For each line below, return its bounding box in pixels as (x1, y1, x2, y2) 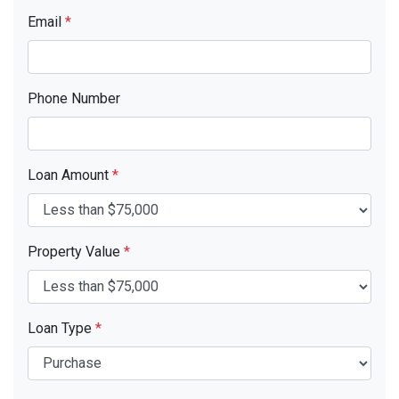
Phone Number (28, 89, 120, 107)
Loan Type (28, 319, 95, 337)
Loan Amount (28, 166, 112, 183)
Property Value (28, 242, 124, 260)
